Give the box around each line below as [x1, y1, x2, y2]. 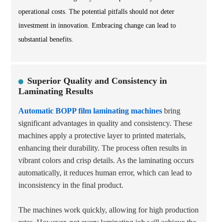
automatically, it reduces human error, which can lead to [18, 168, 192, 177]
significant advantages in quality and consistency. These [18, 119, 192, 127]
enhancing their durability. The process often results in [18, 144, 187, 152]
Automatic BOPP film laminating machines [18, 107, 162, 115]
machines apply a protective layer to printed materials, [18, 131, 186, 140]
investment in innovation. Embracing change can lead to [18, 22, 176, 29]
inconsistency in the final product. [18, 181, 123, 189]
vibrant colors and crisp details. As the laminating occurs [18, 156, 194, 165]
